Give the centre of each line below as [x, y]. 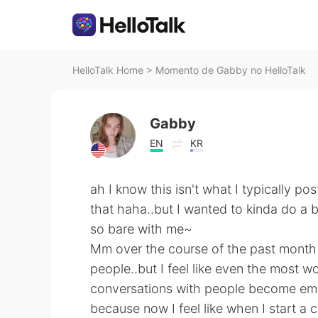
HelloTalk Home [108, 70]
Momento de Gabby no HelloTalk [231, 70]
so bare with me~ [141, 229]
